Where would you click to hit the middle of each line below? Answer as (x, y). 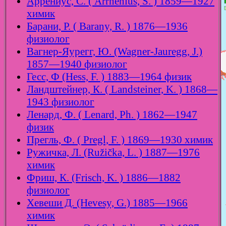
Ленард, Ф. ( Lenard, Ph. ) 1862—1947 (112, 115)
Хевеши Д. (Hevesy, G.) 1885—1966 (107, 203)
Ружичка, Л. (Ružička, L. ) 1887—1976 (113, 153)
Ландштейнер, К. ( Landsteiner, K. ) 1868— (122, 90)
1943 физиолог (61, 102)
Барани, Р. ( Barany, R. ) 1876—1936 (107, 26)
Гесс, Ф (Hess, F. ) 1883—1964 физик (109, 77)
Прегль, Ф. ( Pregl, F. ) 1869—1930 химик (120, 140)
